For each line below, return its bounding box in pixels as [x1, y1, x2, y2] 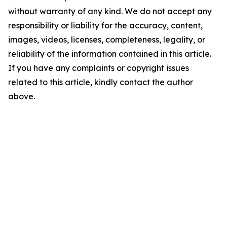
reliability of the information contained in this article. [8, 49, 211, 59]
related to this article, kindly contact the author [8, 77, 193, 87]
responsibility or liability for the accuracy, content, [8, 20, 203, 30]
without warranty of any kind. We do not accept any [8, 6, 212, 16]
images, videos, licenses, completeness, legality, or [8, 34, 205, 45]
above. [8, 91, 35, 101]
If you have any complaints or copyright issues [8, 63, 189, 73]
